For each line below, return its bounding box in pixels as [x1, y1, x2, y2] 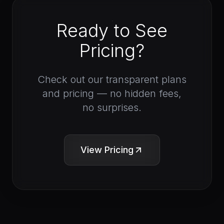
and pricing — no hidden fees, [42, 87, 181, 99]
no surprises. [82, 101, 141, 113]
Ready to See [56, 19, 167, 41]
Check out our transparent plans [37, 73, 186, 85]
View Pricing [80, 144, 133, 155]
